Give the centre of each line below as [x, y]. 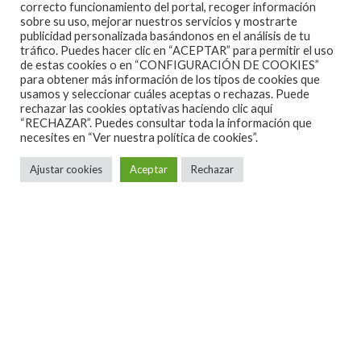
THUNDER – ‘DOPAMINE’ [180, 21]
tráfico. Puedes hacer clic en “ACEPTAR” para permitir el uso [177, 50]
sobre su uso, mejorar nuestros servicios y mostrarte [159, 21]
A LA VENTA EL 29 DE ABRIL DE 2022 [180, 196]
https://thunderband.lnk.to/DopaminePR [197, 83]
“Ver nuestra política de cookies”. [173, 137]
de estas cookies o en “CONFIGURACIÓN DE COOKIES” [170, 65]
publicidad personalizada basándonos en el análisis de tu [165, 36]
